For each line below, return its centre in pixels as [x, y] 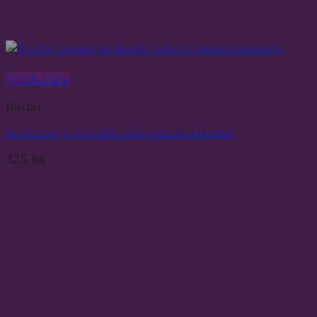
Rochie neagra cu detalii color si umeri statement [119, 132]
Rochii [24, 106]
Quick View [38, 79]
